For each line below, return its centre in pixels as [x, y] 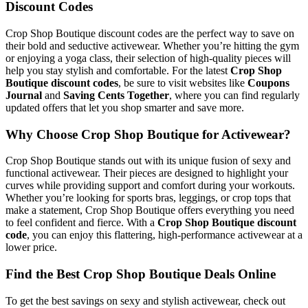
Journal [24, 95]
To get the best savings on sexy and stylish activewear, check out [145, 300]
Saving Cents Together [116, 95]
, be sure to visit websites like [183, 82]
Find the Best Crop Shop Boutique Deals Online [141, 274]
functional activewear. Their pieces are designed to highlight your [147, 173]
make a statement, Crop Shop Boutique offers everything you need [150, 210]
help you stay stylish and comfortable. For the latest [118, 70]
